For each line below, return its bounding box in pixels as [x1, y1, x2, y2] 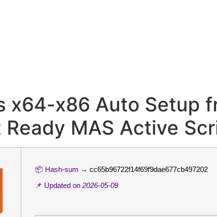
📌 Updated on [35, 181, 82, 189]
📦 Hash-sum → [35, 165, 90, 173]
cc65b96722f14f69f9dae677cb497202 [90, 165, 208, 173]
